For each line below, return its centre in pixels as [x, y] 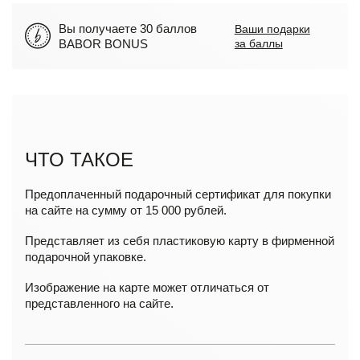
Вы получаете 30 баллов [128, 29]
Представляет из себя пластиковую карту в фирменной [180, 241]
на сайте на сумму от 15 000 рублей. [126, 210]
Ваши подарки [272, 29]
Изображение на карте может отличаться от [147, 287]
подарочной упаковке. [86, 257]
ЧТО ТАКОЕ [79, 160]
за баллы [258, 43]
